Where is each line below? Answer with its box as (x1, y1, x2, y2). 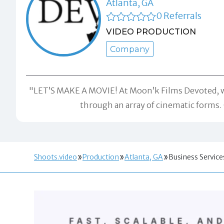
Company (110, 43, 149, 54)
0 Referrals (156, 10, 201, 22)
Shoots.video (34, 152, 77, 162)
